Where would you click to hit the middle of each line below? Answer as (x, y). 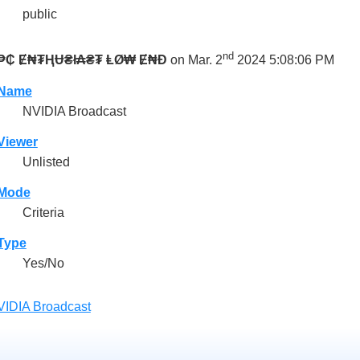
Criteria (43, 213)
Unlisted (46, 162)
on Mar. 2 (194, 60)
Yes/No (43, 264)
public (39, 14)
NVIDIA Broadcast (74, 111)
